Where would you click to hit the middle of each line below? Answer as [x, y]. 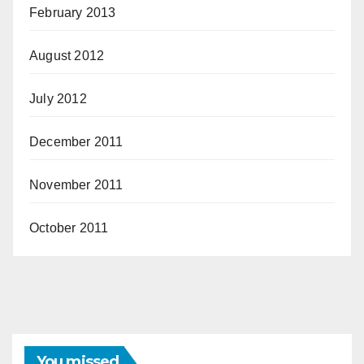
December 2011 [76, 141]
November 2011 [76, 184]
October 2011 [69, 227]
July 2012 [58, 98]
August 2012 [67, 55]
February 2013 [73, 12]
